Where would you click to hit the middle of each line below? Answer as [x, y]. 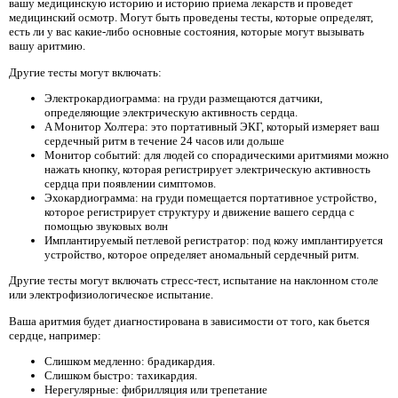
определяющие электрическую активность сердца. [171, 112]
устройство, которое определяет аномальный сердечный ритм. [202, 254]
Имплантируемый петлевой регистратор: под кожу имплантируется [214, 240]
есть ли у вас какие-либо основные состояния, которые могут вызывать [187, 32]
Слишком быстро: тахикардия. [121, 375]
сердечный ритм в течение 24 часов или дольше [164, 140]
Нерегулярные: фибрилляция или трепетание [156, 389]
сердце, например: [55, 335]
